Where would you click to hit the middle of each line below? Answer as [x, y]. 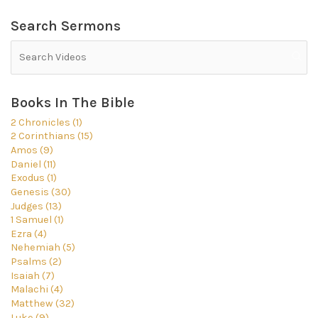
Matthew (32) [43, 304]
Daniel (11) [33, 164]
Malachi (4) [37, 290]
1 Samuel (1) [37, 220]
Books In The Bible [73, 102]
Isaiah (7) [33, 275]
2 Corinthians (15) [52, 136]
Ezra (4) [29, 234]
